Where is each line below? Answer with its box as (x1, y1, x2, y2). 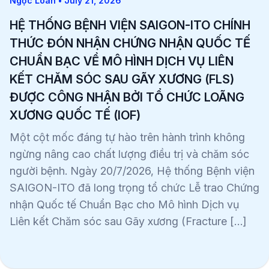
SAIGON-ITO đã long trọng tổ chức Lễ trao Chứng (10, 181, 259, 195)
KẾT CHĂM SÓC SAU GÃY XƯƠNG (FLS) (10, 72, 234, 87)
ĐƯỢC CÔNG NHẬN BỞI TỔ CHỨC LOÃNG (10, 90, 244, 105)
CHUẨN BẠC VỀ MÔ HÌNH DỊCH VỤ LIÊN (10, 54, 234, 69)
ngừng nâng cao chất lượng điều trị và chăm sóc (10, 148, 249, 161)
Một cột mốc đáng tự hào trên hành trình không (10, 131, 245, 144)
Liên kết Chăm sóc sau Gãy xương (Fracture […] (10, 215, 246, 228)
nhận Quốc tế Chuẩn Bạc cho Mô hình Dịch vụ (10, 198, 239, 211)
